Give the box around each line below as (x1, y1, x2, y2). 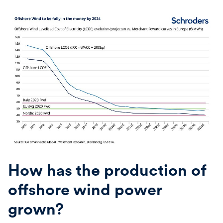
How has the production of (8, 160, 206, 180)
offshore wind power (8, 179, 162, 199)
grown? (8, 199, 64, 219)
